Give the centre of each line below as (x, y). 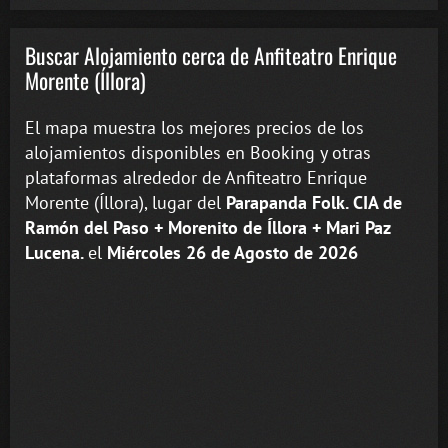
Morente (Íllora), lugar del (125, 202)
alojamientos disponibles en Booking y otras (198, 152)
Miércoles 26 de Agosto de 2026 (232, 252)
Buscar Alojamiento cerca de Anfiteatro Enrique (211, 55)
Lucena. (56, 252)
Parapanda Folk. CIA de (314, 202)
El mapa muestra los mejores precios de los (194, 127)
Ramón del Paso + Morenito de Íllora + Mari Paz (207, 227)
